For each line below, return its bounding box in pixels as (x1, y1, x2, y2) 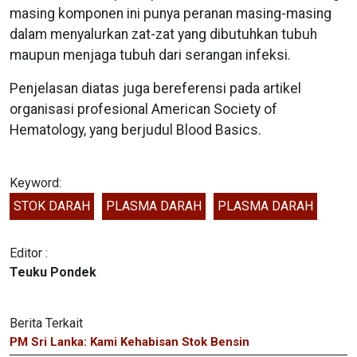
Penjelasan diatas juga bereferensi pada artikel (10, 80, 301, 96)
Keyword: (10, 175, 61, 190)
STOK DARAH (14, 198, 90, 214)
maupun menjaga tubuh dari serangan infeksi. (10, 46, 291, 63)
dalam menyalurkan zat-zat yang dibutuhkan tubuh (10, 25, 317, 42)
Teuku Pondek (10, 264, 96, 280)
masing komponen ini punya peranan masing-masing (10, 5, 331, 22)
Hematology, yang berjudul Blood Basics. (10, 121, 261, 138)
